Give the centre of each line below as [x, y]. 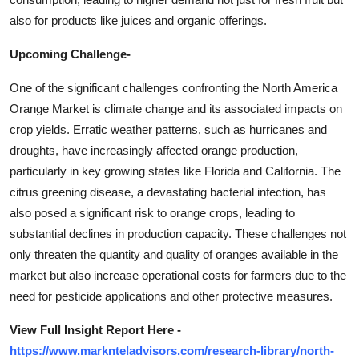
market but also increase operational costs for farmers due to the [178, 276]
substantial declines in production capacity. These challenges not [178, 234]
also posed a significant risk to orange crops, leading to [152, 213]
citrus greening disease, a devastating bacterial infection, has [168, 192]
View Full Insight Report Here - [95, 330]
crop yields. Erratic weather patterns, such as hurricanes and [168, 130]
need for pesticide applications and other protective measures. [171, 296]
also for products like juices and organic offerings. [138, 21]
